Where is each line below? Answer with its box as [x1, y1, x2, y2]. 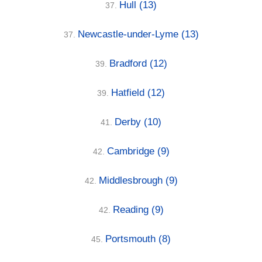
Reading [112, 204, 151, 215]
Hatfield [111, 87, 147, 98]
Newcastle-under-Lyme [77, 28, 181, 40]
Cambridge [106, 145, 157, 157]
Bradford [109, 57, 150, 69]
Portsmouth [105, 233, 158, 244]
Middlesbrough [98, 174, 166, 186]
